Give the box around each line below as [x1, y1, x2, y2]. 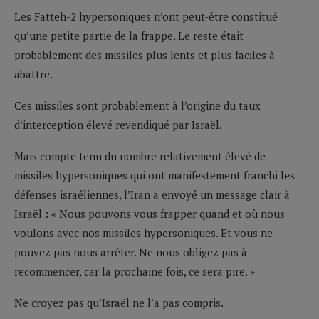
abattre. [14, 66, 53, 81]
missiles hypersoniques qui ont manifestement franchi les [14, 167, 295, 182]
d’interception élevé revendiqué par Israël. [14, 117, 222, 132]
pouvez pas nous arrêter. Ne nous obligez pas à [14, 244, 247, 259]
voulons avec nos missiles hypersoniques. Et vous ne [14, 225, 273, 240]
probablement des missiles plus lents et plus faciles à [14, 47, 275, 62]
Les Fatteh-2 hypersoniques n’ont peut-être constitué [14, 9, 278, 23]
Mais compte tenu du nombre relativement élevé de [14, 148, 266, 163]
